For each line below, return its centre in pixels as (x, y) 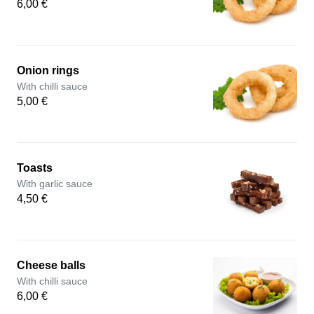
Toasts (35, 168)
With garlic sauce (55, 184)
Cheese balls (51, 265)
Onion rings (48, 70)
